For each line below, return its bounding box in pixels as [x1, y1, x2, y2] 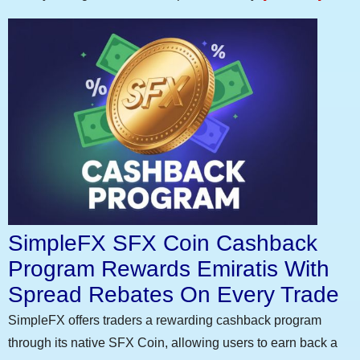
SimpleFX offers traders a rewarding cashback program [8, 313, 321, 328]
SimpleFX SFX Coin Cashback [8, 231, 317, 256]
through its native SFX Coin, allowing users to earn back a [8, 336, 337, 350]
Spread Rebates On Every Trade [8, 282, 339, 308]
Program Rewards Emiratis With [8, 256, 329, 282]
